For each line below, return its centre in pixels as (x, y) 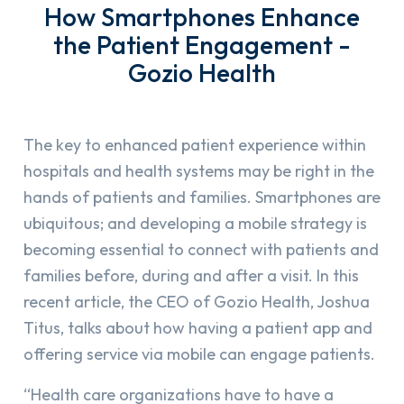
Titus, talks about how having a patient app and (198, 328)
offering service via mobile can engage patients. (199, 354)
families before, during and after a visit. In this (191, 276)
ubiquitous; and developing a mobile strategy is (195, 224)
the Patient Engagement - (202, 45)
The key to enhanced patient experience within (195, 145)
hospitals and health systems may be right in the (199, 171)
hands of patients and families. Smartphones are (202, 197)
